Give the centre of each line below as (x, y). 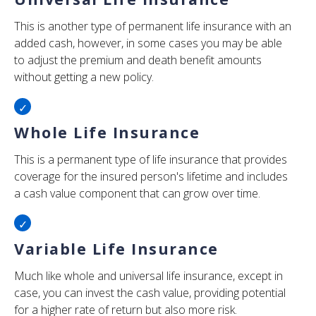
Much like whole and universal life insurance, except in (148, 276)
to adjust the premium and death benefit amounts (138, 60)
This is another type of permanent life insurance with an (153, 26)
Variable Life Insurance (116, 249)
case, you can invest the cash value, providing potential (150, 293)
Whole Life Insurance (107, 132)
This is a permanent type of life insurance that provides (151, 159)
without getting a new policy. (84, 77)
